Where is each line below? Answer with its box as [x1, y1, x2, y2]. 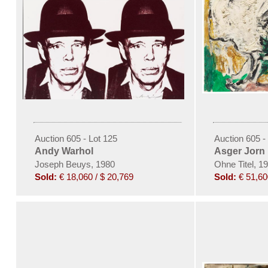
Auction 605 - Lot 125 [34, 133, 117, 144]
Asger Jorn [214, 145, 265, 156]
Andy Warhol [34, 145, 93, 156]
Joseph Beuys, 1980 [34, 159, 115, 169]
